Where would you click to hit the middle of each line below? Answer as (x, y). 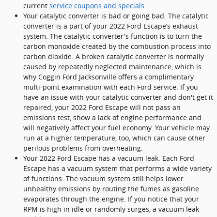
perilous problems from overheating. (83, 148)
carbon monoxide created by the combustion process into (117, 46)
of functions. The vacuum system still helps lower (103, 178)
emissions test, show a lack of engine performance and (112, 117)
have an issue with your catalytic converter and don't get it (118, 97)
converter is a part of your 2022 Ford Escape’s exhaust (111, 26)
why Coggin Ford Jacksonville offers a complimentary (108, 77)
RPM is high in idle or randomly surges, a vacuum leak (111, 209)
